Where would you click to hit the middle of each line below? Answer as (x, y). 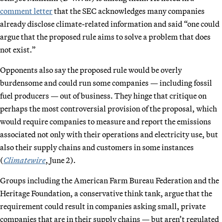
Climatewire (25, 160)
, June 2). (61, 160)
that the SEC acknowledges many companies (129, 11)
